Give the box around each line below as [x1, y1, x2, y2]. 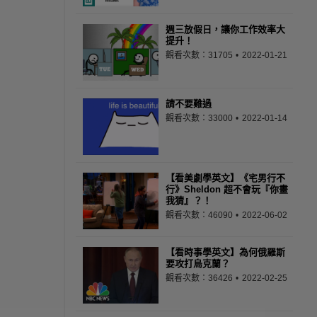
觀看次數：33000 [166, 113, 235, 123]
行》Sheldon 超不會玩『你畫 [166, 184, 288, 195]
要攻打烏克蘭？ [166, 258, 230, 269]
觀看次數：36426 [166, 273, 235, 283]
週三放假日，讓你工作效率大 [166, 24, 285, 35]
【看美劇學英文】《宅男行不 [166, 173, 285, 183]
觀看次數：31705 [166, 50, 235, 60]
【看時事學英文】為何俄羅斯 [166, 247, 285, 258]
